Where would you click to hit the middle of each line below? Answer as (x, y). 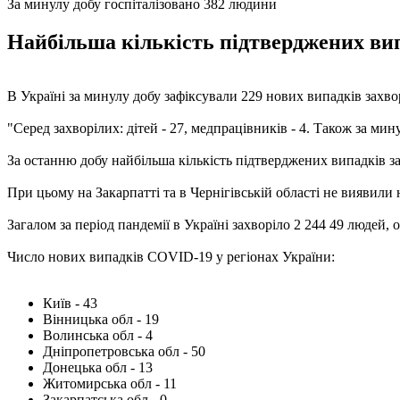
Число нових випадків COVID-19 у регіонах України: (171, 256)
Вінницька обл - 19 (101, 319)
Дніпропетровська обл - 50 (124, 351)
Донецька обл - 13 (98, 367)
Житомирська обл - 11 (110, 383)
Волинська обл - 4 (98, 335)
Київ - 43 (70, 303)
